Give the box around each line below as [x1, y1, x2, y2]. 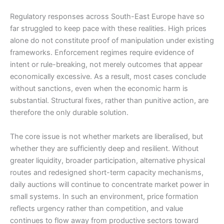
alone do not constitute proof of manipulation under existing [10, 36, 214, 45]
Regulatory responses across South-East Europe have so [10, 12, 204, 21]
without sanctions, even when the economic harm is [10, 84, 188, 93]
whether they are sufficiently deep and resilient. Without [10, 143, 198, 153]
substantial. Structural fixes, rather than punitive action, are [10, 96, 208, 105]
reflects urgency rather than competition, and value [10, 203, 183, 213]
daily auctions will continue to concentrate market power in [10, 179, 209, 189]
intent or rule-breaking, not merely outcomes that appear [10, 60, 202, 69]
